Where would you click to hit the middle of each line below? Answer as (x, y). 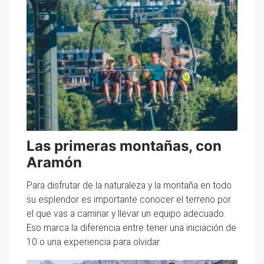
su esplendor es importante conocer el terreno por (129, 199)
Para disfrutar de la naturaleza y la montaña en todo (129, 185)
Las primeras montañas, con (124, 146)
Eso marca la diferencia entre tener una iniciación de (131, 228)
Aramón (54, 162)
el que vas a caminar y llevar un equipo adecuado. (126, 214)
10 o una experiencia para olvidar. (94, 242)
